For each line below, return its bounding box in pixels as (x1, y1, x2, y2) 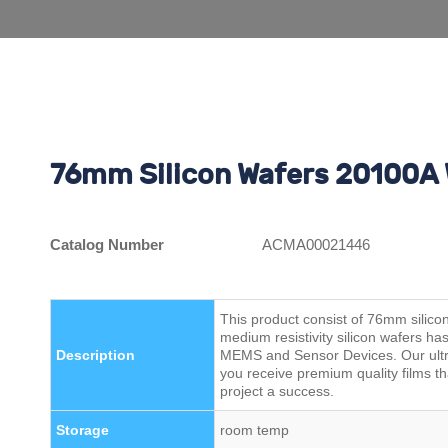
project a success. (219, 384, 334, 398)
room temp (219, 423, 289, 437)
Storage (55, 423, 109, 437)
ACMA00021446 (262, 237, 370, 252)
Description (55, 348, 135, 362)
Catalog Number (49, 237, 164, 252)
